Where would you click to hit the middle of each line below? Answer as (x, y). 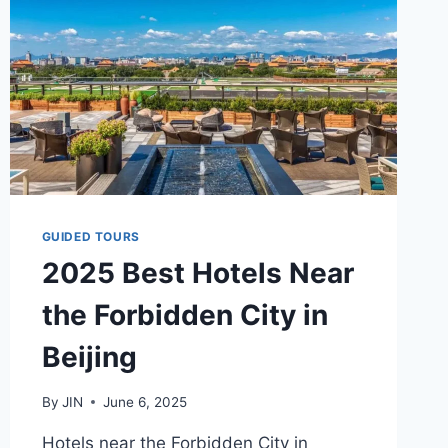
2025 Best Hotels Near (197, 272)
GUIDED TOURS (90, 236)
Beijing (89, 356)
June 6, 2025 (144, 401)
